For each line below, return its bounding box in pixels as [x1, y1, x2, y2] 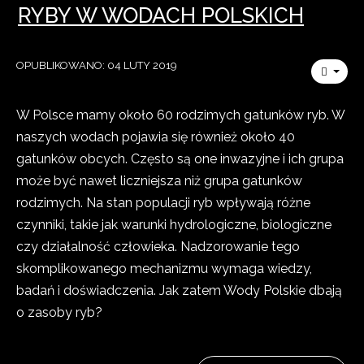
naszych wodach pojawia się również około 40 [16, 129, 295, 145]
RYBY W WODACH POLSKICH [18, 3, 304, 28]
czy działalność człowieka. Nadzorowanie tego [16, 239, 300, 254]
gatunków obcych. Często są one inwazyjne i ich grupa [16, 151, 344, 167]
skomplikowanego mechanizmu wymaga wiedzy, [16, 261, 312, 276]
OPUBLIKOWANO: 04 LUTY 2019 [16, 59, 177, 71]
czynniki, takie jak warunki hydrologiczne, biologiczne [16, 217, 331, 232]
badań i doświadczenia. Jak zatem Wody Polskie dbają [16, 283, 342, 298]
